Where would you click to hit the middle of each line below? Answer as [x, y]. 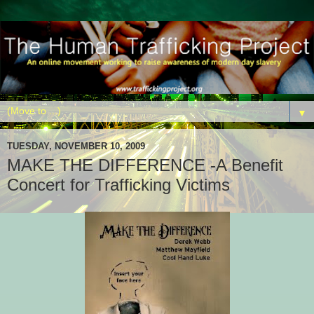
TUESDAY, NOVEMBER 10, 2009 [76, 146]
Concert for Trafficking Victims [118, 185]
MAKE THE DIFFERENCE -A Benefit [145, 165]
